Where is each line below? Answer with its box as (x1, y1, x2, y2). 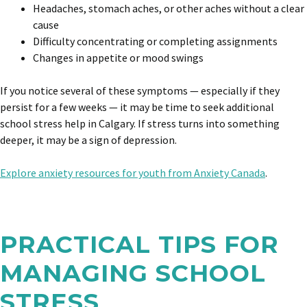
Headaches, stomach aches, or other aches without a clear (33, 1, 304, 15)
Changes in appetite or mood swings (33, 51, 204, 64)
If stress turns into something (138, 116, 280, 130)
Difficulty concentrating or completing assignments (33, 34, 278, 48)
